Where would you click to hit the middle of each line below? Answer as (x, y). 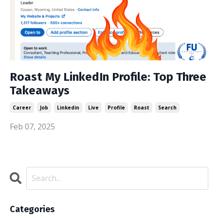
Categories (32, 209)
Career (22, 107)
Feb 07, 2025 (32, 126)
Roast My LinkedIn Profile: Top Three (108, 77)
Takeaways (40, 90)
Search (167, 107)
